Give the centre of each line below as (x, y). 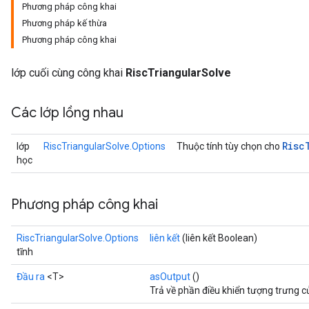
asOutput (170, 277)
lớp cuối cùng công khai (68, 73)
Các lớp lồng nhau (67, 113)
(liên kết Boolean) (219, 238)
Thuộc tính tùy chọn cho (229, 146)
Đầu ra (31, 277)
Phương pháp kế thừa (64, 23)
